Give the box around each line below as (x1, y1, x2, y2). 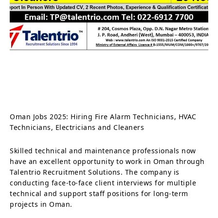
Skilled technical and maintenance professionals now (10, 145, 196, 155)
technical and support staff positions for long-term (10, 188, 188, 198)
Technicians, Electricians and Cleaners (10, 122, 144, 132)
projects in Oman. (10, 199, 73, 209)
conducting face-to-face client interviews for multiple (10, 178, 196, 187)
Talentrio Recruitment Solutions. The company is (10, 167, 180, 177)
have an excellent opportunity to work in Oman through (10, 156, 205, 166)
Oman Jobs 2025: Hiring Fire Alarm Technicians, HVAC (10, 111, 197, 121)
